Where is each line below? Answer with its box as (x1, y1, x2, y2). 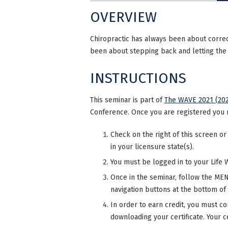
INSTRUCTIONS (90, 69, 186, 87)
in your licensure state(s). (110, 142, 194, 151)
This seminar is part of (90, 95, 164, 104)
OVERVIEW (90, 9, 157, 26)
